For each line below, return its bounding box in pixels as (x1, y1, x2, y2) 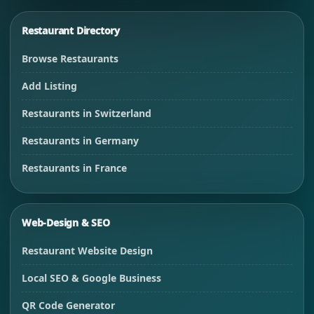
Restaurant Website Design (22, 244, 153, 258)
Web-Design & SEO (22, 216, 110, 230)
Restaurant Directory (22, 24, 120, 38)
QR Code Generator (22, 299, 115, 313)
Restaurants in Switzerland (22, 107, 151, 121)
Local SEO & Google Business (22, 271, 161, 285)
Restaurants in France (22, 161, 127, 175)
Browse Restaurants (22, 52, 118, 66)
